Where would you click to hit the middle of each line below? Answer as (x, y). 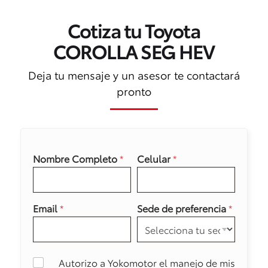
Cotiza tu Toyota (134, 29)
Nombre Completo (76, 158)
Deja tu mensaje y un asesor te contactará (134, 74)
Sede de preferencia (183, 208)
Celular (155, 158)
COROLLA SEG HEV (134, 50)
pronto (134, 91)
